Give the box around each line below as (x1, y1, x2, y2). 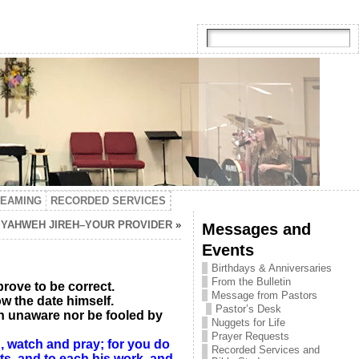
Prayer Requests (211, 330, 289, 342)
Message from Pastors (211, 289, 317, 301)
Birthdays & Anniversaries (211, 262, 332, 274)
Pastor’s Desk (215, 303, 281, 315)
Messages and (201, 220, 311, 238)
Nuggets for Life (211, 317, 285, 329)
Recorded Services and (211, 344, 320, 356)
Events (201, 240, 254, 259)
